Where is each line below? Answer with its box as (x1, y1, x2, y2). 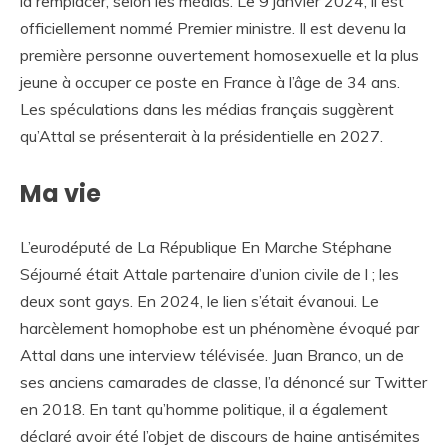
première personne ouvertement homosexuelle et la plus (20, 45, 419, 66)
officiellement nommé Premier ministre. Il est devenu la (20, 18, 406, 39)
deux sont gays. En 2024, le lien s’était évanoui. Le (20, 291, 379, 312)
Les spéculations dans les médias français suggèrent (20, 99, 394, 120)
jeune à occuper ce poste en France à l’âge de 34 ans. (20, 72, 400, 93)
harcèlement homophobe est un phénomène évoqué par (20, 318, 419, 339)
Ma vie (20, 177, 101, 211)
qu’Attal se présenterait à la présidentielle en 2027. (20, 126, 383, 147)
